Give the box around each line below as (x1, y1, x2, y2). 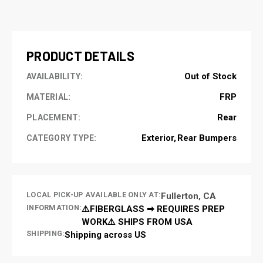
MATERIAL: (26, 92, 71, 102)
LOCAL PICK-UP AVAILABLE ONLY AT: (26, 190, 161, 199)
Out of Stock (184, 70, 237, 82)
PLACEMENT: (26, 112, 81, 122)
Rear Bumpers (177, 132, 237, 143)
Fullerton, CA (161, 190, 216, 201)
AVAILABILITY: (26, 71, 83, 81)
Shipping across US (65, 229, 147, 240)
